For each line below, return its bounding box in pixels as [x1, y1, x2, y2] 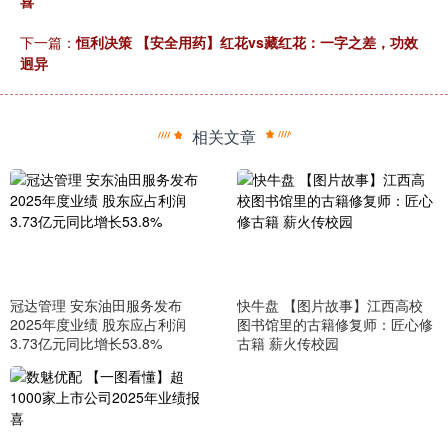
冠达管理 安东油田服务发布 [10, 295, 182, 316]
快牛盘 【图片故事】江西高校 [236, 295, 423, 316]
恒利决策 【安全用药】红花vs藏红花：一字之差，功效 [76, 32, 418, 52]
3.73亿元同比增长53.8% [10, 333, 162, 354]
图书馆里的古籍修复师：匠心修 [236, 314, 433, 335]
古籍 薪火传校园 [236, 333, 339, 354]
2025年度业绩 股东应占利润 [10, 314, 186, 335]
